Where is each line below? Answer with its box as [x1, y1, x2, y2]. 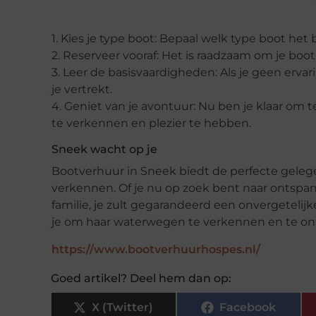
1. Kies [51, 31, 87, 45]
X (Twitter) [92, 300, 154, 315]
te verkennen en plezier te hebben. [51, 116, 251, 130]
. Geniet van [59, 99, 128, 113]
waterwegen [114, 214, 186, 229]
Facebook [219, 300, 276, 315]
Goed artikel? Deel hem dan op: [51, 272, 231, 286]
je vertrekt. [51, 82, 112, 96]
